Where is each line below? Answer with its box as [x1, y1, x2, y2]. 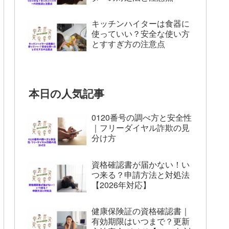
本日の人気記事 [29, 85, 105, 101]
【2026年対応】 [91, 178, 151, 191]
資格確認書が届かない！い [91, 158, 190, 170]
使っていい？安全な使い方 [91, 28, 190, 40]
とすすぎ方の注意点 [91, 38, 165, 50]
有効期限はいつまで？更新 [91, 215, 190, 227]
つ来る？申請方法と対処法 [91, 168, 190, 180]
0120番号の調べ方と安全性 [91, 111, 192, 124]
